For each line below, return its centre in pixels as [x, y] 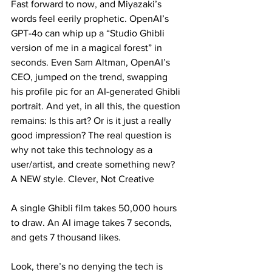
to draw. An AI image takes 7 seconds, [93, 223]
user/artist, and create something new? [94, 165]
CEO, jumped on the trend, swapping [90, 77]
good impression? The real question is [92, 135]
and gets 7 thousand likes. [66, 237]
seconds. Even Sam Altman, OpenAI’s [92, 63]
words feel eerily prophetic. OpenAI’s [91, 19]
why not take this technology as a [83, 150]
